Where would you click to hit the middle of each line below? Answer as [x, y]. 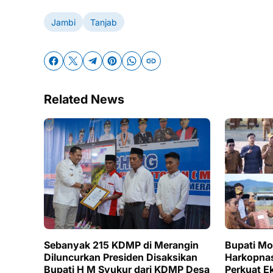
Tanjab [104, 22]
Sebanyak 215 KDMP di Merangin [121, 245]
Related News [84, 99]
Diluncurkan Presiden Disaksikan [121, 257]
